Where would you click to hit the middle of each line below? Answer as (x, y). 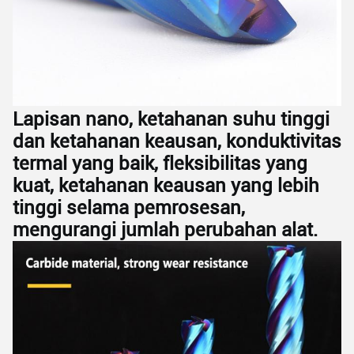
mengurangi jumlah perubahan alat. (165, 230)
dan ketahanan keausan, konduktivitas (177, 141)
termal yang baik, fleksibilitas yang (160, 164)
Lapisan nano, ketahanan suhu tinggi (171, 119)
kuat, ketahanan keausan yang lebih (166, 186)
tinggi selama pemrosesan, (129, 208)
